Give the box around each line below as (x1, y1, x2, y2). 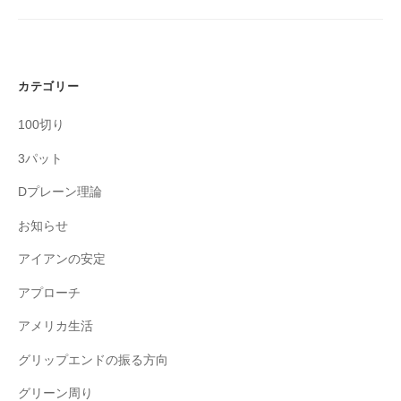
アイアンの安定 (18, 252, 106, 267)
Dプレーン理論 (18, 185, 102, 200)
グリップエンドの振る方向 (18, 353, 168, 367)
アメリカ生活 (18, 320, 93, 334)
